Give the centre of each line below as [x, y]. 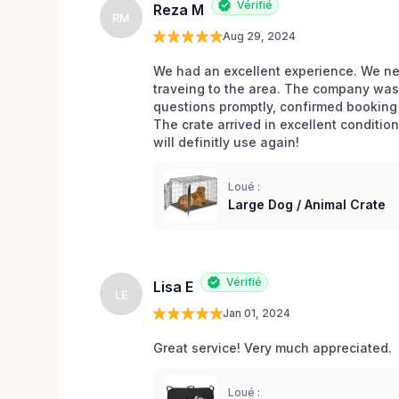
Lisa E [173, 287]
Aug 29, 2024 [259, 36]
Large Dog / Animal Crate [307, 204]
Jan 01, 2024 [256, 313]
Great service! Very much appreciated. [274, 347]
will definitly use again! [228, 142]
